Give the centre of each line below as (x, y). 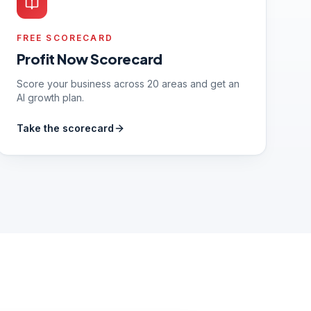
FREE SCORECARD (65, 38)
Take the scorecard (65, 128)
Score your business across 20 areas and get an (128, 84)
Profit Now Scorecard (89, 59)
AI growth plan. (50, 98)
